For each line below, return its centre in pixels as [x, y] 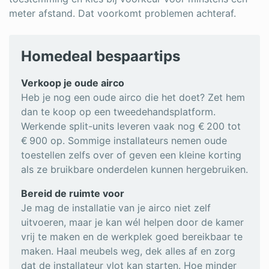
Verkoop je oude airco [73, 83]
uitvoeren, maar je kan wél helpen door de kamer [132, 222]
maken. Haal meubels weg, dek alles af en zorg [128, 251]
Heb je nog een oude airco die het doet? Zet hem [133, 98]
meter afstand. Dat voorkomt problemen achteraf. [122, 14]
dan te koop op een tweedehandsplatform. [118, 112]
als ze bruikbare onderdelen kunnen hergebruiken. [134, 170]
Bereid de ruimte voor [73, 194]
